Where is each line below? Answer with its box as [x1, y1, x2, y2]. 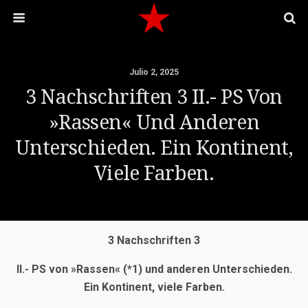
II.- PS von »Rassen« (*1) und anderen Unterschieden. [16, 263, 292, 276]
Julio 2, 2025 [129, 67, 179, 77]
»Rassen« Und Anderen [48, 111, 260, 134]
